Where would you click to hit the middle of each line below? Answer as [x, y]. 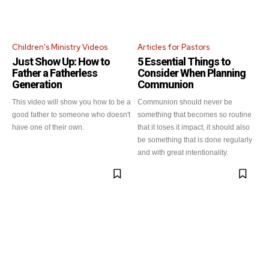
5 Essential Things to [184, 62]
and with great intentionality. [183, 153]
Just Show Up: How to [61, 62]
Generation [37, 84]
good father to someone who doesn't [71, 115]
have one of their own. [48, 127]
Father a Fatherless [55, 73]
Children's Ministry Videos [60, 47]
